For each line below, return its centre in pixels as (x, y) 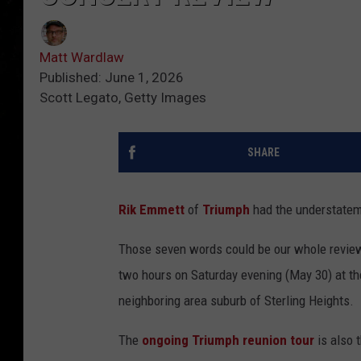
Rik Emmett (151, 210)
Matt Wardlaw (82, 58)
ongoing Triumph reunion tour (228, 340)
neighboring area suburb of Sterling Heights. (236, 301)
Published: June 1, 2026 (112, 78)
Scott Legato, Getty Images (123, 98)
